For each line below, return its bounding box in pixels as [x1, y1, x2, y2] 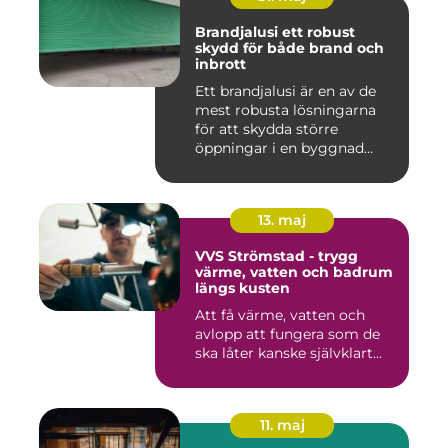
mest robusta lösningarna [195, 100, 376, 119]
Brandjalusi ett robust [195, 22, 282, 41]
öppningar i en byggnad [195, 138, 364, 157]
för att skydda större [195, 119, 338, 138]
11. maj [259, 415, 305, 434]
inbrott [195, 54, 246, 73]
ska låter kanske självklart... [195, 343, 382, 362]
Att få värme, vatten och [195, 305, 365, 324]
